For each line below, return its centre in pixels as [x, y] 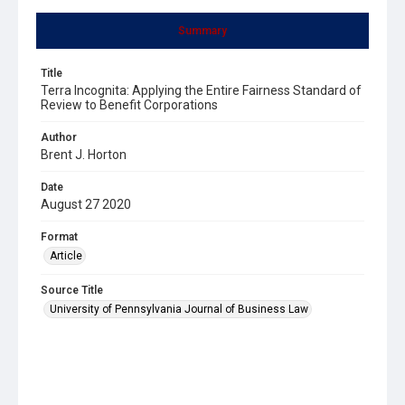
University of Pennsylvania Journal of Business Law [179, 309]
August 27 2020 [86, 204]
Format [59, 236]
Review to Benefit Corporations [129, 104]
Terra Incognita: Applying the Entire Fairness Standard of [201, 90]
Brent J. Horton [84, 154]
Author [59, 137]
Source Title [72, 290]
